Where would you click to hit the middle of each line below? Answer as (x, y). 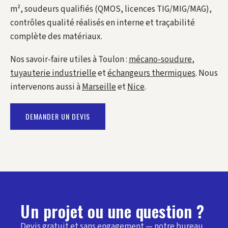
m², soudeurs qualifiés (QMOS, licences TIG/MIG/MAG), (111, 9)
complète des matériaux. (56, 37)
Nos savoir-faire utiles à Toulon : (69, 60)
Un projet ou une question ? (112, 211)
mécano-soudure (160, 60)
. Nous (207, 73)
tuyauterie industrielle (53, 73)
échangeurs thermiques (151, 73)
